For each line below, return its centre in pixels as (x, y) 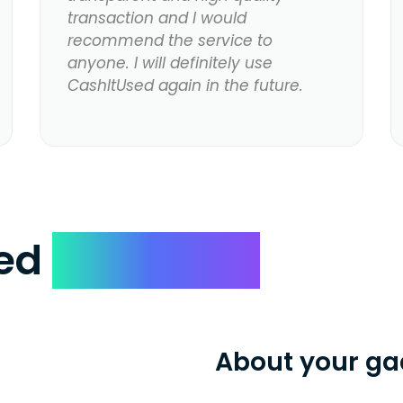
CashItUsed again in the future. (185, 86)
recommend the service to (170, 41)
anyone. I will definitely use (170, 63)
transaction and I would (157, 18)
